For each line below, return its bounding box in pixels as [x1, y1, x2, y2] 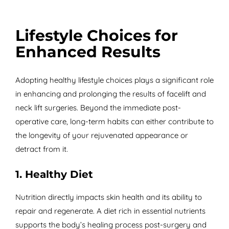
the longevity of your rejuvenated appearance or [15, 130, 188, 141]
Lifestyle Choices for [15, 26, 178, 45]
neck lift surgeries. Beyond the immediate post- [15, 103, 181, 113]
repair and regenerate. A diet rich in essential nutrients [15, 206, 205, 216]
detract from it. [15, 144, 68, 154]
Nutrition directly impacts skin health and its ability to [15, 192, 202, 202]
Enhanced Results [15, 42, 161, 62]
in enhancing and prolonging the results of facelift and [15, 89, 206, 99]
